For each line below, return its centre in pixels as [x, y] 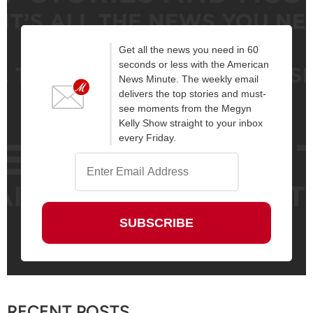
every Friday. [147, 137]
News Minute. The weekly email [188, 79]
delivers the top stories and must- [192, 93]
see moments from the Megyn [185, 108]
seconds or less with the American [194, 64]
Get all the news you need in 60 [188, 49]
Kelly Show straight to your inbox [190, 123]
